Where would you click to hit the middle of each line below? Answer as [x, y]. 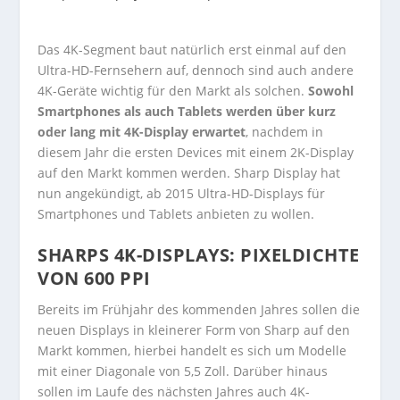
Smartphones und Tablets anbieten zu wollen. [176, 214]
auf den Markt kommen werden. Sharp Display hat [189, 173]
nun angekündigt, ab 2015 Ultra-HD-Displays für [182, 193]
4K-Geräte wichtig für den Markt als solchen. [173, 91]
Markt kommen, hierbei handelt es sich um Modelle [192, 351]
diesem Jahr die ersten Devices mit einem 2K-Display [196, 152]
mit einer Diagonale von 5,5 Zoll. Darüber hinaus [183, 371]
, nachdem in [285, 132]
